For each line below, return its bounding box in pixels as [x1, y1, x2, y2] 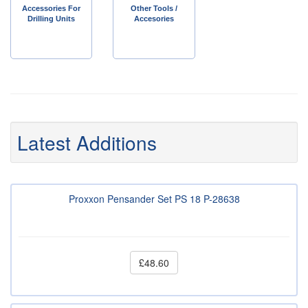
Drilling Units [27, 14, 76, 23]
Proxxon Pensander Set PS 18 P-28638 [68, 192, 240, 206]
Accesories [133, 14, 174, 23]
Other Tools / [130, 4, 177, 13]
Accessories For [22, 4, 81, 13]
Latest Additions [17, 129, 157, 157]
